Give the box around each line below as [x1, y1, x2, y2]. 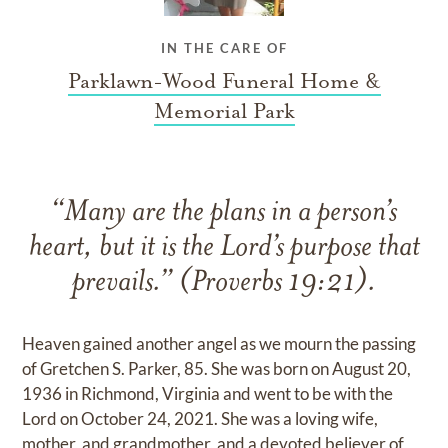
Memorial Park [153, 98, 295, 125]
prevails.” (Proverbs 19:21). [71, 268, 377, 300]
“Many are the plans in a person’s [51, 198, 397, 230]
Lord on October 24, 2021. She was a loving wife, [22, 408, 379, 430]
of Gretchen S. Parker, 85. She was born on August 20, [22, 358, 412, 380]
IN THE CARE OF [160, 40, 288, 57]
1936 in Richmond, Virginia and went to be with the [22, 383, 394, 405]
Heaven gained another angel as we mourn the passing [22, 333, 417, 355]
